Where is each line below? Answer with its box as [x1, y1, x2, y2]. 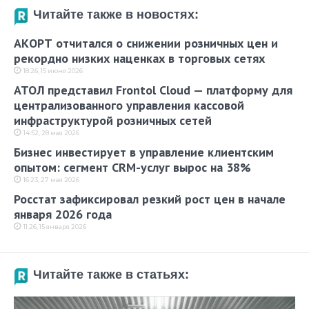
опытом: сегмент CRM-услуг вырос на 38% [14, 159, 251, 176]
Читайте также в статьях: [33, 268, 189, 282]
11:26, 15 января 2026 [23, 223, 86, 231]
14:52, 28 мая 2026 [23, 129, 79, 137]
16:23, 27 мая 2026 [23, 176, 79, 184]
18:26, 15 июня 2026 [23, 67, 83, 75]
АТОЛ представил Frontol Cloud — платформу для [14, 82, 292, 99]
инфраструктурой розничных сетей [14, 112, 212, 129]
